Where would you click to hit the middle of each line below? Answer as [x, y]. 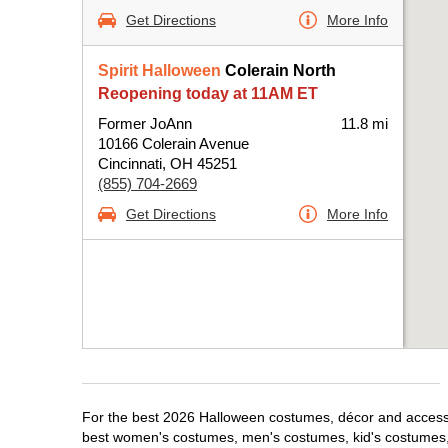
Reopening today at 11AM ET [208, 93]
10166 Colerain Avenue [173, 143]
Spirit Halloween [159, 70]
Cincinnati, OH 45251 [167, 163]
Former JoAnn [145, 123]
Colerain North [278, 70]
